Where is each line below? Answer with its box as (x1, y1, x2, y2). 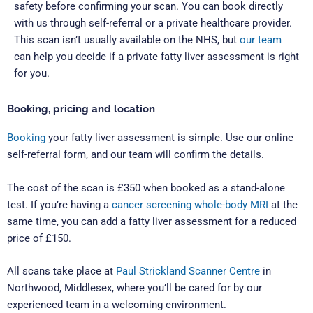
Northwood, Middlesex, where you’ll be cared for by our (7, 282, 262, 294)
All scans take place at (7, 265, 116, 277)
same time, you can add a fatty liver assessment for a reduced (7, 214, 296, 228)
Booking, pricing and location (7, 103, 155, 115)
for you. (14, 67, 50, 80)
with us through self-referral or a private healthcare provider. (14, 17, 292, 30)
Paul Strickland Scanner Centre (116, 265, 260, 277)
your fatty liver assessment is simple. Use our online (45, 131, 293, 145)
